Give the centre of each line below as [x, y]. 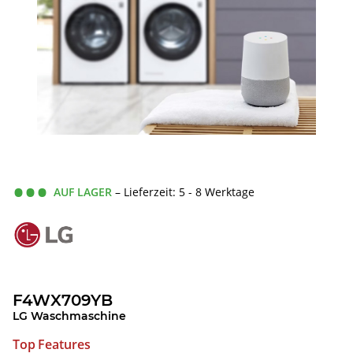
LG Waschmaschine [69, 316]
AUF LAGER [83, 191]
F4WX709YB [63, 301]
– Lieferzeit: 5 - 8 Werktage [185, 191]
